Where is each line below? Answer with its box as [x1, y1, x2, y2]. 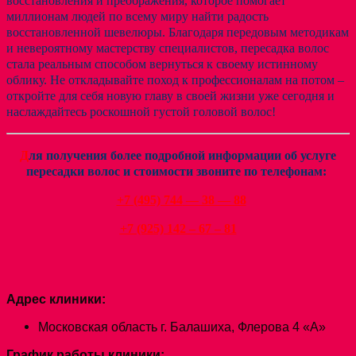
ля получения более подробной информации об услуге [29, 147, 336, 163]
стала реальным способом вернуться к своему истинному [6, 56, 318, 72]
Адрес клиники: [6, 291, 106, 306]
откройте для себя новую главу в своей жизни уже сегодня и [6, 88, 335, 104]
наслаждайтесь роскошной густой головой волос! [6, 104, 276, 120]
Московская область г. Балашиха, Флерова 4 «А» [38, 319, 326, 334]
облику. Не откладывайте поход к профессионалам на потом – [6, 72, 344, 88]
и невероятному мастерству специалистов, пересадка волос [6, 41, 329, 56]
